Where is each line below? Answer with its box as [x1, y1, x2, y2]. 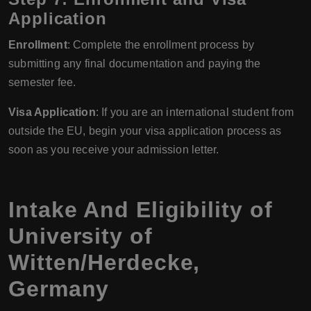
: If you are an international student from [95, 106, 294, 118]
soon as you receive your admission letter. [8, 144, 219, 155]
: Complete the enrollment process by [67, 39, 254, 51]
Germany [8, 276, 110, 301]
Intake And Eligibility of [8, 197, 273, 222]
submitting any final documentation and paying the [8, 58, 261, 69]
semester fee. [8, 76, 76, 88]
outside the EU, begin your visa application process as [8, 125, 282, 137]
